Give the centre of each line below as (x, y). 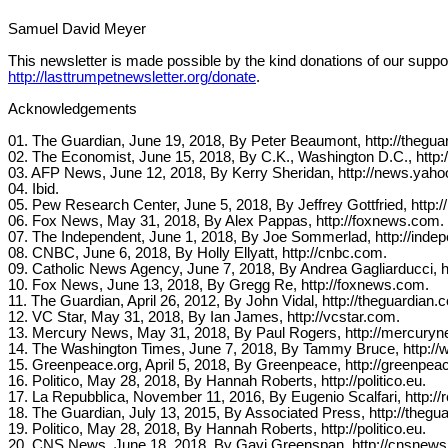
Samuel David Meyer (77, 28)
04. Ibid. (33, 188)
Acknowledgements (72, 108)
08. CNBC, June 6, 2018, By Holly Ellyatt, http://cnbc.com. (197, 252)
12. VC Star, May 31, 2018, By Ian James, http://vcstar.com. (204, 316)
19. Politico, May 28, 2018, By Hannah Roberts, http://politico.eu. (217, 428)
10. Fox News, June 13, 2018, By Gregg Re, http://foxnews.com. (218, 284)
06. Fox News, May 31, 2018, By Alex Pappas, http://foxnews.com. (226, 220)
